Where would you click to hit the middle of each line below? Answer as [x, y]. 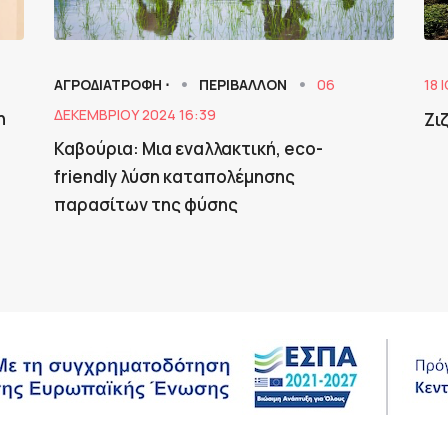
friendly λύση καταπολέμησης [174, 176]
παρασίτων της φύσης [145, 204]
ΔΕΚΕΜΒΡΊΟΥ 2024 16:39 [134, 114]
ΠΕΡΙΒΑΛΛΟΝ [244, 84]
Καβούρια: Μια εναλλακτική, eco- [188, 148]
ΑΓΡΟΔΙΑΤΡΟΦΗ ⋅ [112, 84]
